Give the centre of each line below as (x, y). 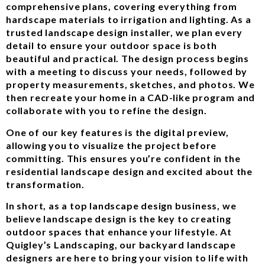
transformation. (46, 184)
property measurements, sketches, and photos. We (130, 85)
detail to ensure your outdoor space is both (112, 46)
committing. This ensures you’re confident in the (123, 158)
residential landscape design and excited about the (129, 171)
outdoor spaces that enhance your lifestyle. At (119, 232)
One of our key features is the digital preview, (117, 132)
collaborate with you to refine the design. (106, 111)
